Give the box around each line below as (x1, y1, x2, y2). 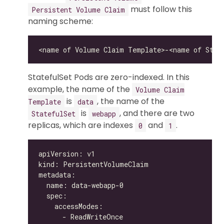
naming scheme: (28, 15, 93, 27)
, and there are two (119, 107, 194, 119)
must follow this (128, 3, 192, 15)
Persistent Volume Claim (31, 4, 125, 14)
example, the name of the (28, 83, 132, 95)
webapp (92, 108, 116, 118)
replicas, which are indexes (28, 119, 135, 131)
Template (28, 96, 61, 106)
